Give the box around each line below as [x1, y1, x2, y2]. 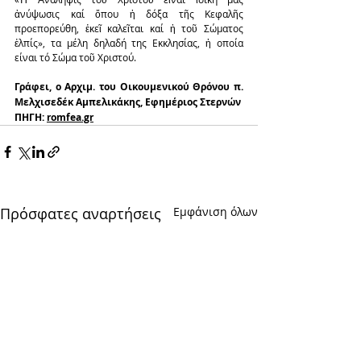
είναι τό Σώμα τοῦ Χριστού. [15, 50, 136, 64]
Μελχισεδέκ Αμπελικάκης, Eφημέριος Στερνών [15, 94, 241, 109]
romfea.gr [47, 110, 93, 124]
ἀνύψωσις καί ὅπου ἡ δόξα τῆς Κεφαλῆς [15, 6, 243, 20]
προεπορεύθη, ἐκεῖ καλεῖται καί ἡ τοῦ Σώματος [15, 21, 243, 35]
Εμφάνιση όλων [173, 203, 258, 219]
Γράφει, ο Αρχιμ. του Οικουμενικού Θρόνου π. [15, 79, 243, 93]
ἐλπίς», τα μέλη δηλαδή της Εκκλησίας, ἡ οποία [15, 35, 243, 49]
